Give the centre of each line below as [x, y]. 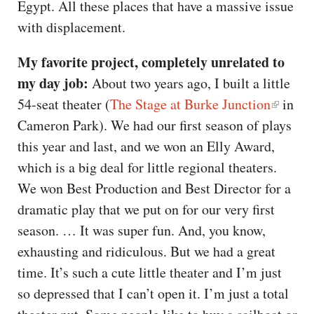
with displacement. [74, 27]
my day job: [53, 83]
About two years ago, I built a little [189, 83]
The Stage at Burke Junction [190, 104]
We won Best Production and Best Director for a [154, 188]
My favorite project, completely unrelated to [151, 62]
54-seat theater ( [64, 104]
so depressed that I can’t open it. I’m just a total [153, 293]
